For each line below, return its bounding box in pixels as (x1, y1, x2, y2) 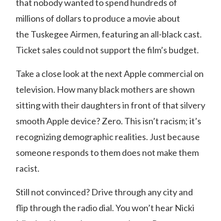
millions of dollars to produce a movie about (16, 13, 180, 24)
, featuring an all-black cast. (98, 29, 202, 39)
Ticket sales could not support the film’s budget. (16, 44, 199, 55)
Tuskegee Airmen (31, 29, 98, 39)
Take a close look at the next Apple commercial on (16, 68, 204, 79)
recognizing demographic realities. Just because (16, 131, 200, 142)
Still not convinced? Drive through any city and (16, 186, 193, 197)
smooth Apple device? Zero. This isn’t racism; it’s (16, 115, 201, 126)
